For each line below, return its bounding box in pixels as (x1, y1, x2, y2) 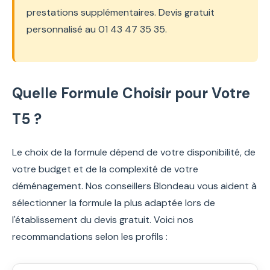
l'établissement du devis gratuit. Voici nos (12, 213, 193, 226)
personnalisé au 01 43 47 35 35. (27, 22, 167, 36)
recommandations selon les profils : (12, 230, 168, 243)
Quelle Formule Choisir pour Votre (12, 83, 250, 102)
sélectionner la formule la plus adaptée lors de (12, 196, 215, 209)
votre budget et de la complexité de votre (12, 162, 198, 175)
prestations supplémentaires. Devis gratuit (27, 5, 215, 19)
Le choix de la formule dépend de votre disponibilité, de (12, 145, 256, 159)
